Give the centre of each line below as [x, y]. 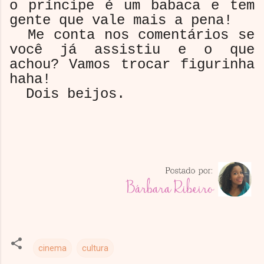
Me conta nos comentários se [132, 35]
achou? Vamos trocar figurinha [132, 64]
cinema [52, 248]
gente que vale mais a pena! [121, 20]
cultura [95, 248]
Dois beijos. [67, 94]
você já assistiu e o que [132, 49]
